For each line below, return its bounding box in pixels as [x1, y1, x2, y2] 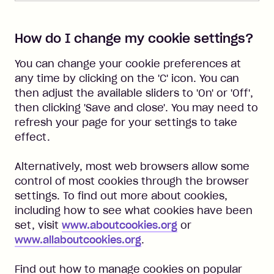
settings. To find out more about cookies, [15, 190, 228, 202]
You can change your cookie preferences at [15, 57, 241, 70]
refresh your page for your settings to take [15, 116, 237, 128]
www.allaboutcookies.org [15, 234, 141, 246]
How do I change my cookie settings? [15, 31, 253, 46]
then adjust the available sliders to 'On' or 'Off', [15, 87, 253, 99]
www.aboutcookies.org [62, 219, 177, 231]
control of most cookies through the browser [15, 175, 249, 187]
